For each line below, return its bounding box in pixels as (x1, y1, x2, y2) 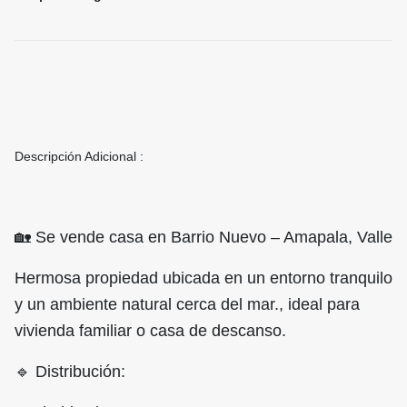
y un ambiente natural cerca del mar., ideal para (15, 295, 360, 314)
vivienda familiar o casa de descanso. (15, 322, 291, 341)
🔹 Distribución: (15, 362, 125, 382)
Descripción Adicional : (15, 149, 144, 164)
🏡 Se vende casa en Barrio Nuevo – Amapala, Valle (15, 228, 392, 247)
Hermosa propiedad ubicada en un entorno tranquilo (15, 269, 392, 288)
